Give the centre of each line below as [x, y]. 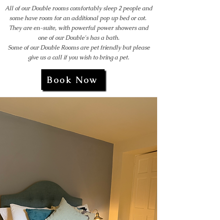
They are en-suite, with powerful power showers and [79, 28]
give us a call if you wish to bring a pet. [79, 57]
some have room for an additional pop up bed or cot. [79, 18]
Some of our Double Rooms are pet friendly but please [79, 48]
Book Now [72, 80]
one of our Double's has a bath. [79, 38]
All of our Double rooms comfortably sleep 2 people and [79, 8]
